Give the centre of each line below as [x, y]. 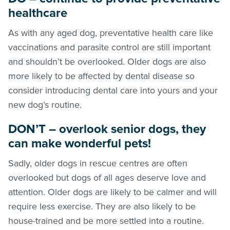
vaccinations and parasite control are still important [109, 47]
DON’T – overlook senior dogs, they [107, 129]
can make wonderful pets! [80, 143]
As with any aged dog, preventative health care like [111, 33]
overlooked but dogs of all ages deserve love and [107, 177]
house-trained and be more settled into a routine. [106, 221]
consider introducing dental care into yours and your [113, 90]
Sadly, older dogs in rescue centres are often [98, 163]
